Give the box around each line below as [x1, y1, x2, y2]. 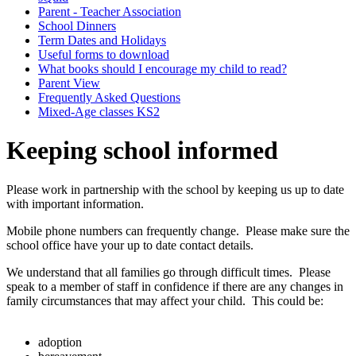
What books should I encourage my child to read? [38, 61, 287, 75]
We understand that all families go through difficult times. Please [6, 265, 331, 279]
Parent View [38, 75, 100, 90]
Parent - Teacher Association [38, 4, 181, 18]
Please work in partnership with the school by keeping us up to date [6, 182, 344, 196]
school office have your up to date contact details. [6, 238, 253, 252]
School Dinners [38, 18, 116, 33]
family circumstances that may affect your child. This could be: [6, 293, 323, 308]
